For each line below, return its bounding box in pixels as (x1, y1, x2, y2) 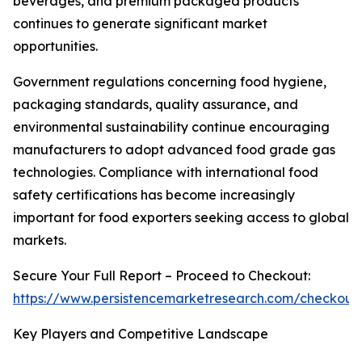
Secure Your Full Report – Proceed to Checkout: (13, 267, 310, 284)
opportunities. (13, 38, 98, 55)
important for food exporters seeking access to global (13, 209, 349, 226)
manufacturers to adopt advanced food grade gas (13, 141, 335, 158)
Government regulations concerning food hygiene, (13, 74, 326, 90)
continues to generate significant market (13, 15, 267, 32)
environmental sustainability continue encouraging (13, 119, 330, 136)
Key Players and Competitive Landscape (13, 326, 268, 343)
